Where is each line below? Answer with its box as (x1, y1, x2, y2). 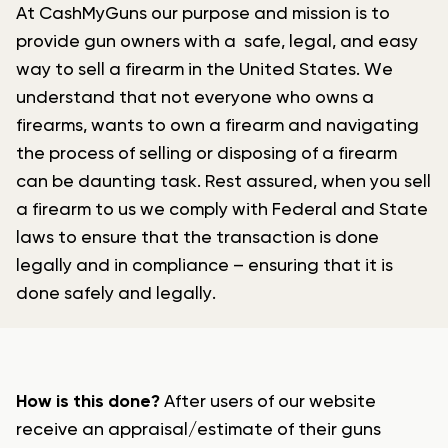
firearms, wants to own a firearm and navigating (16, 117, 419, 136)
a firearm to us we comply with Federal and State (16, 201, 428, 220)
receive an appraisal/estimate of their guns (16, 421, 381, 440)
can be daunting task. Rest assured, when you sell (16, 173, 431, 192)
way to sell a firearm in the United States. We (16, 61, 393, 80)
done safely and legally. (16, 285, 216, 304)
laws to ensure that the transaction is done (16, 229, 379, 248)
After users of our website (160, 393, 376, 412)
